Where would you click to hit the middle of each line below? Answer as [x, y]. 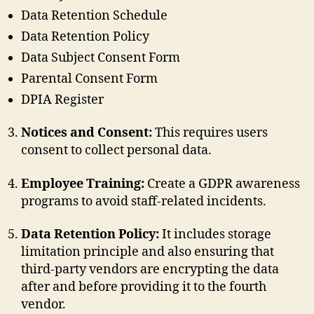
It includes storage [217, 235]
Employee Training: [84, 184]
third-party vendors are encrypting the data [150, 270]
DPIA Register [62, 100]
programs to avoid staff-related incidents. [144, 201]
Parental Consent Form [89, 78]
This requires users [211, 133]
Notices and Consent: [88, 133]
